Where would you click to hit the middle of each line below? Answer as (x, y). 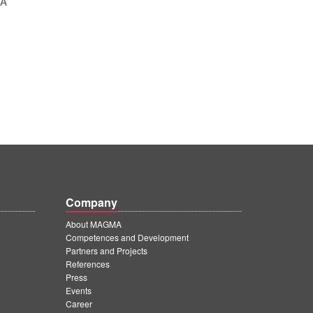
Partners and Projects (107, 251)
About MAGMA (94, 224)
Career (79, 304)
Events (79, 291)
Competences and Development (127, 238)
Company (92, 203)
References (88, 264)
